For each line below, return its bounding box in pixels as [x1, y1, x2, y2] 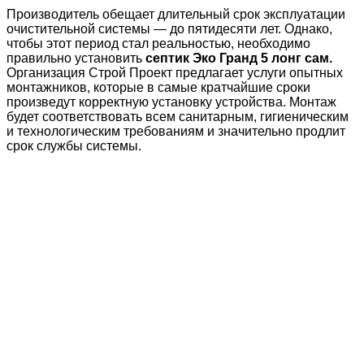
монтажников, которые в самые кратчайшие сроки [6, 80, 310, 95]
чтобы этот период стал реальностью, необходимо [6, 37, 310, 51]
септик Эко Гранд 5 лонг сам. [145, 51, 332, 66]
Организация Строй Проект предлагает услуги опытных [6, 66, 343, 80]
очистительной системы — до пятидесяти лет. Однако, [6, 22, 332, 37]
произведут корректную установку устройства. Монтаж [6, 95, 336, 110]
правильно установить [6, 51, 145, 66]
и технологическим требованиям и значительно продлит [6, 124, 345, 139]
